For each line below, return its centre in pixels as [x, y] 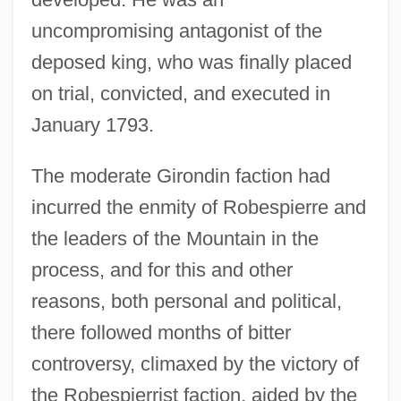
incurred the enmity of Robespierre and [198, 207]
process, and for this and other [162, 269]
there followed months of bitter [161, 332]
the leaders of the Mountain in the [175, 238]
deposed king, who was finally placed [191, 62]
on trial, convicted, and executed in [180, 93]
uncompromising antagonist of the [176, 30]
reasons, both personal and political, [186, 301]
